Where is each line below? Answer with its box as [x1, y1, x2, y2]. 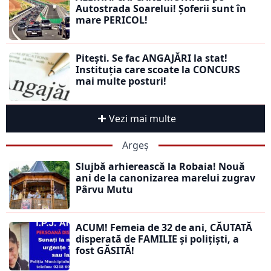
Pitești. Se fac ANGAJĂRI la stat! [76, 51, 227, 65]
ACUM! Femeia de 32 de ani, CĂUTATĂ [76, 221, 252, 235]
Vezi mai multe [108, 112, 176, 126]
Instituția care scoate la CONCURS [76, 63, 240, 77]
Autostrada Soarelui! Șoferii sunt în [76, 2, 246, 16]
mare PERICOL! [76, 13, 148, 27]
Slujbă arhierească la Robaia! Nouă [76, 160, 245, 174]
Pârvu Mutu [76, 183, 133, 197]
